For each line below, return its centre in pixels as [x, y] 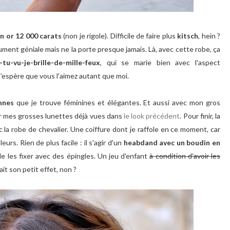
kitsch [188, 36]
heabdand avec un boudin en [172, 142]
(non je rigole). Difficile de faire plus [119, 36]
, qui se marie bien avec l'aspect [160, 62]
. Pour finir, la [200, 116]
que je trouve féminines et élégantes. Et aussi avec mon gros [119, 102]
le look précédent [152, 116]
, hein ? [209, 36]
